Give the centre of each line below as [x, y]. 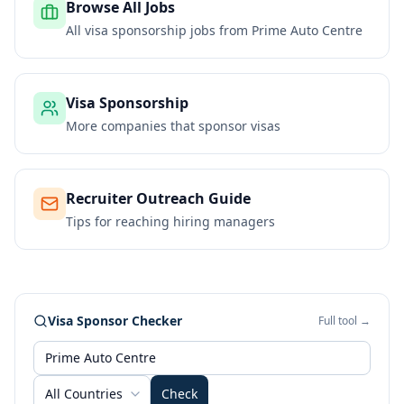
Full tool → [344, 321]
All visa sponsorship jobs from [159, 30]
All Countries [84, 394]
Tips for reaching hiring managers [170, 221]
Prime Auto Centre [307, 30]
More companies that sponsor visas [173, 126]
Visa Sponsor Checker [115, 321]
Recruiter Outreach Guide [158, 198]
